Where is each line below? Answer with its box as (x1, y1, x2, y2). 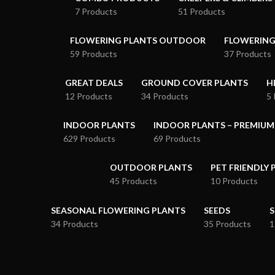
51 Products (177, 6, 225, 17)
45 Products (110, 176, 157, 186)
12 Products (64, 91, 112, 101)
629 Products (63, 133, 115, 144)
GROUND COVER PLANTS (141, 77, 248, 88)
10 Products (211, 176, 258, 186)
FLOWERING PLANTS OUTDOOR (69, 35, 206, 45)
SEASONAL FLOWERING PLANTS (50, 205, 185, 215)
